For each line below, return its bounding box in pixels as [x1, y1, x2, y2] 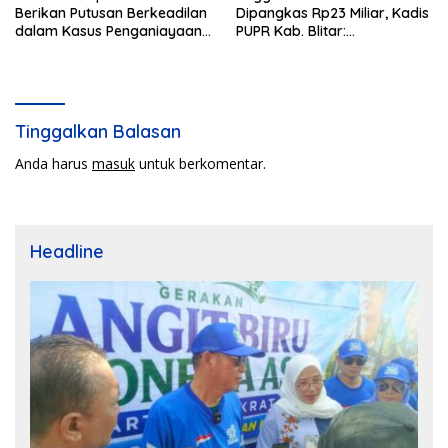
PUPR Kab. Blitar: [236, 22, 346, 41]
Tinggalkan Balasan [15, 120, 181, 144]
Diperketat [236, 58, 307, 77]
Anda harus [15, 154, 92, 174]
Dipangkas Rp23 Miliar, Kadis [236, 4, 429, 23]
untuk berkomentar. [135, 154, 266, 174]
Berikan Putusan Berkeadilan [15, 4, 207, 23]
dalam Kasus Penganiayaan [15, 22, 202, 41]
